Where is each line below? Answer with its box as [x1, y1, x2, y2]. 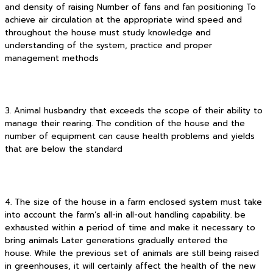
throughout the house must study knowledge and [5, 26, 211, 39]
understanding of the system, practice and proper [5, 39, 212, 52]
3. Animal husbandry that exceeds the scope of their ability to [5, 105, 263, 118]
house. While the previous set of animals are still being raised [5, 247, 259, 260]
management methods [5, 52, 99, 65]
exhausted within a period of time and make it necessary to [5, 221, 255, 234]
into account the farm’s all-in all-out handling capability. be [5, 208, 246, 221]
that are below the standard [5, 143, 122, 156]
